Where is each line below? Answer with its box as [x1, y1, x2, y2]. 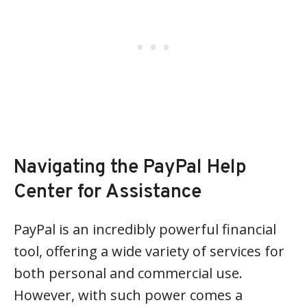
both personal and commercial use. [14, 264, 243, 282]
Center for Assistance [14, 180, 201, 205]
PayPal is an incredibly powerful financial [14, 220, 276, 238]
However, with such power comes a [14, 286, 243, 304]
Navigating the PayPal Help [14, 156, 247, 180]
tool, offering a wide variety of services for [14, 242, 284, 260]
